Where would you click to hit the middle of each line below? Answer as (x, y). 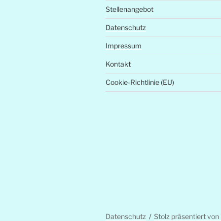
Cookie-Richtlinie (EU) (140, 82)
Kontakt (118, 64)
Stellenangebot (129, 9)
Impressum (124, 46)
